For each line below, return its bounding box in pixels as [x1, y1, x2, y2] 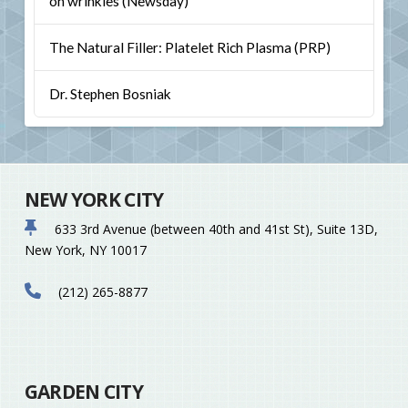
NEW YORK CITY [24, 186, 164, 212]
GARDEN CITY [24, 379, 143, 405]
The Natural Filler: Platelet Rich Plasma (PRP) [48, 39, 331, 56]
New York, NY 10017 [24, 241, 147, 260]
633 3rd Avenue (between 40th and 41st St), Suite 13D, [50, 220, 378, 239]
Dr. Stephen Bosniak [48, 85, 171, 102]
